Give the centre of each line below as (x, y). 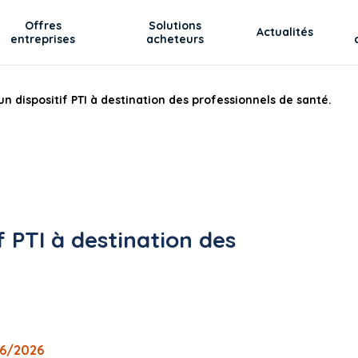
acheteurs (175, 39)
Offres (43, 25)
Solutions (175, 25)
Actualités (285, 32)
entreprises (43, 39)
